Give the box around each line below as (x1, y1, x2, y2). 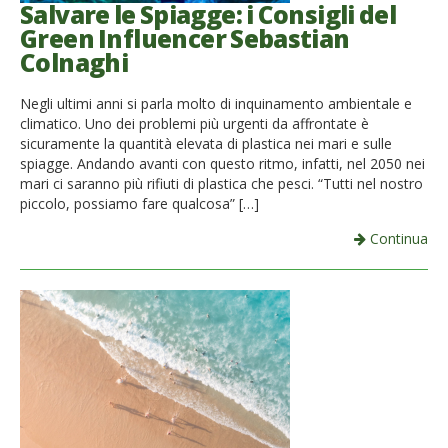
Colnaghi (20, 46, 129, 80)
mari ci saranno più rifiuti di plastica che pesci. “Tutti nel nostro (20, 173, 423, 193)
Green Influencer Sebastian (20, 22, 350, 56)
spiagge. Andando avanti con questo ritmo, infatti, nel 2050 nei (20, 153, 425, 173)
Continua (366, 228, 428, 248)
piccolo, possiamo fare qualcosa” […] (20, 193, 259, 213)
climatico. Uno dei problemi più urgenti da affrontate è (20, 113, 369, 133)
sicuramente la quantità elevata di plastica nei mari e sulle (20, 133, 392, 153)
